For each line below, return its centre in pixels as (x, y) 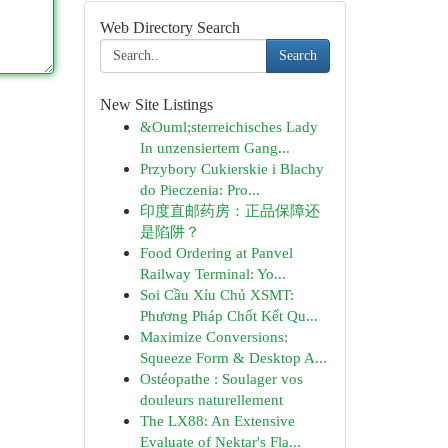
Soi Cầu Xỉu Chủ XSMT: (216, 294)
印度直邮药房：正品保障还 (229, 210)
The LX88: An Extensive (217, 420)
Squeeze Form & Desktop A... (233, 357)
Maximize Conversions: (213, 336)
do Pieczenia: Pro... (199, 189)
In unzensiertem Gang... (214, 147)
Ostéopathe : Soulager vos (221, 378)
